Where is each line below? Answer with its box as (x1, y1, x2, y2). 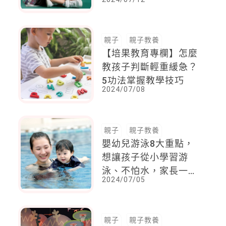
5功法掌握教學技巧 (102, 75, 185, 86)
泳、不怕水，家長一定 (102, 165, 198, 176)
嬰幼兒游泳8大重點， (102, 138, 194, 149)
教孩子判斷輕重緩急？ (102, 62, 198, 73)
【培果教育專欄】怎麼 (102, 48, 198, 59)
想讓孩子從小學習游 (102, 151, 189, 162)
